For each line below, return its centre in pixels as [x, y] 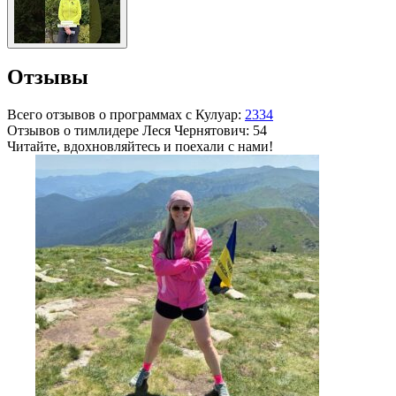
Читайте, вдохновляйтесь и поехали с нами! [140, 147]
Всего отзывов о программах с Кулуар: [126, 115]
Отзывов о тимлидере [75, 131]
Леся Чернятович [194, 131]
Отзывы [48, 77]
